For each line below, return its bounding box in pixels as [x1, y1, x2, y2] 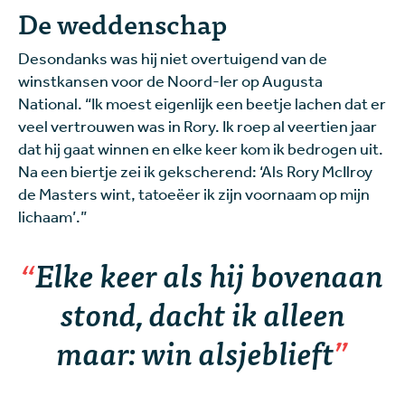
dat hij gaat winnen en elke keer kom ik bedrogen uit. [18, 137, 383, 158]
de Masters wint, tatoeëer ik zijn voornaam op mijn [18, 183, 370, 203]
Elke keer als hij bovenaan [35, 248, 383, 299]
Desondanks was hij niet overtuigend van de [18, 47, 327, 68]
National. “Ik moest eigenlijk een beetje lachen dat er [18, 92, 386, 113]
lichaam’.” [18, 205, 87, 226]
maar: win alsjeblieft [57, 325, 334, 377]
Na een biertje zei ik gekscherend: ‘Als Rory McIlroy [18, 160, 372, 181]
